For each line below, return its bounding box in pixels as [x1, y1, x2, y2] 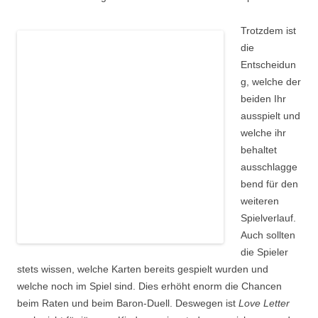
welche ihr [241, 127, 286, 139]
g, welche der [241, 76, 301, 88]
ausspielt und [241, 110, 300, 122]
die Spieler [241, 246, 288, 258]
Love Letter [238, 297, 290, 309]
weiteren [241, 195, 279, 207]
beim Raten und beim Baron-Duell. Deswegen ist [17, 297, 238, 309]
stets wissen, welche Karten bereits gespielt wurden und [17, 263, 268, 275]
